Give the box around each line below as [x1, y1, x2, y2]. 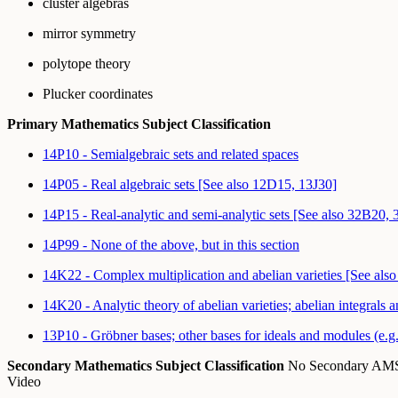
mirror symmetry [43, 25, 136, 41]
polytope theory [43, 55, 131, 71]
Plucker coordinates [43, 85, 153, 101]
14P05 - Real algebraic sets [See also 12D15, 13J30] [43, 176, 337, 192]
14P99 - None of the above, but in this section [43, 236, 299, 252]
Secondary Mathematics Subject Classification [7, 357, 284, 373]
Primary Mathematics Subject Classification [7, 115, 271, 131]
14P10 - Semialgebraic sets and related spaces [43, 146, 298, 162]
